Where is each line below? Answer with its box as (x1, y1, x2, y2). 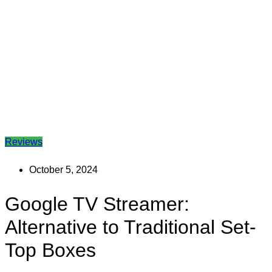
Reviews (5, 137, 42, 148)
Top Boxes (5, 239, 96, 261)
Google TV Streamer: (5, 192, 189, 215)
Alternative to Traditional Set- (5, 216, 256, 238)
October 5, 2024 (29, 165, 98, 175)
